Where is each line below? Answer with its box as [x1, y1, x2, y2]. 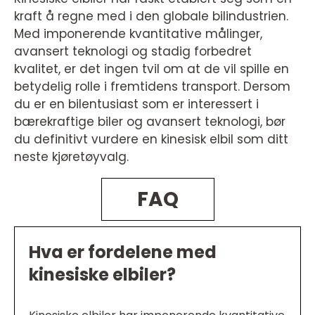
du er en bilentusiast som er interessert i [14, 96, 259, 112]
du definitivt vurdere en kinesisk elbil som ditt [14, 131, 288, 148]
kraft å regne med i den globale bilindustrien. [14, 8, 288, 25]
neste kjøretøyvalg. [14, 148, 129, 165]
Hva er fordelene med [29, 240, 217, 264]
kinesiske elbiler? [29, 263, 176, 286]
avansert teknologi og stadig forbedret [14, 43, 252, 60]
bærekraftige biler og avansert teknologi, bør [14, 113, 285, 130]
